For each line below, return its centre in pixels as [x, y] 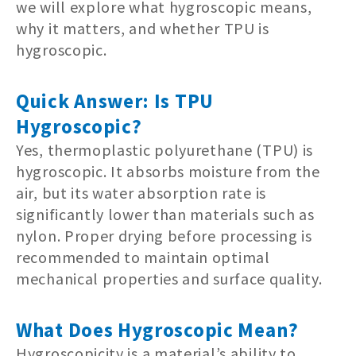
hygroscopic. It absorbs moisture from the [168, 172]
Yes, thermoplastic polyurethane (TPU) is [165, 150]
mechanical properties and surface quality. [169, 279]
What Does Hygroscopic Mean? [157, 330]
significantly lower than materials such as [165, 215]
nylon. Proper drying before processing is [164, 236]
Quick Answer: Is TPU [115, 101]
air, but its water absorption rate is [141, 193]
